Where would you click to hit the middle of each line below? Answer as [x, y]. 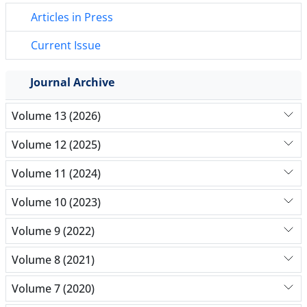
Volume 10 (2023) [56, 202]
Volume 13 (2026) [56, 115]
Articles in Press [71, 17]
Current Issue [64, 46]
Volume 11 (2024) [56, 173]
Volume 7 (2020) [53, 288]
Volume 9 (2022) [53, 231]
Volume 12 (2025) [56, 144]
